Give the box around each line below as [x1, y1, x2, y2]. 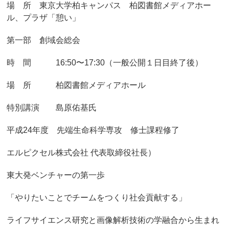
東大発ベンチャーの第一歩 [7, 171, 105, 179]
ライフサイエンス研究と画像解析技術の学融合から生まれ [7, 216, 220, 224]
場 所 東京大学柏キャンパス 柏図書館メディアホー [7, 1, 212, 10]
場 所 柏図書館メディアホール [7, 81, 146, 89]
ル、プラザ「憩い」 [7, 13, 81, 22]
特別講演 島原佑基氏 [7, 103, 97, 112]
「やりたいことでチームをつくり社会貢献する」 [7, 193, 187, 202]
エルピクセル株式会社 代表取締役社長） [7, 148, 156, 157]
